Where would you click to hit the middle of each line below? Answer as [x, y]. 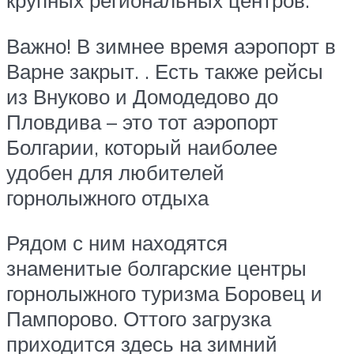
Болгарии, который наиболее [142, 147]
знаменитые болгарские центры [156, 268]
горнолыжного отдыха [107, 197]
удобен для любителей [115, 172]
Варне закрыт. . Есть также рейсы [165, 71]
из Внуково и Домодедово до [142, 96]
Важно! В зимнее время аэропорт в [171, 45]
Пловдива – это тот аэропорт [142, 121]
